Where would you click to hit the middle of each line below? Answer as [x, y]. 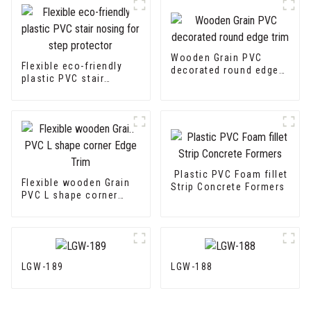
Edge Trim [45, 208]
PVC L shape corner [69, 195]
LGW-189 [42, 267]
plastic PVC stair [63, 79]
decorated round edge [225, 70]
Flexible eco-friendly [72, 66]
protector [44, 104]
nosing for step [60, 91]
